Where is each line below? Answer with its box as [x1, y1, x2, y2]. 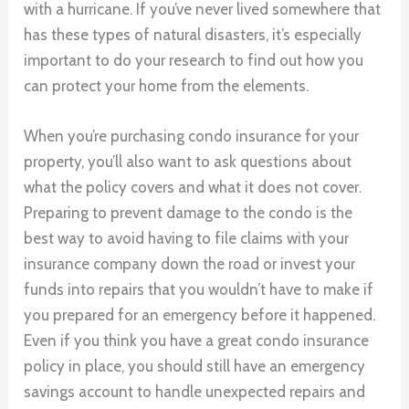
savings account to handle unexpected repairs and [24, 383, 366, 402]
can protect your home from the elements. [24, 77, 309, 96]
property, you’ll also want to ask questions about [24, 152, 352, 172]
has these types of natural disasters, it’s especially [24, 26, 362, 45]
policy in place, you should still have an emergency [24, 357, 366, 376]
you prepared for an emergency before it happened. [24, 306, 376, 325]
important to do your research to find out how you [24, 51, 364, 70]
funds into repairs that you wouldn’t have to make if [24, 280, 374, 299]
